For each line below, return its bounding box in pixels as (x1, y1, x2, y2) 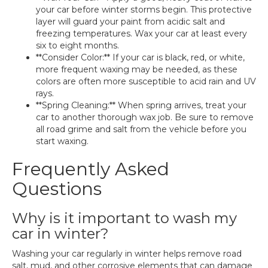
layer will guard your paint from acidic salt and (36, 16, 225, 27)
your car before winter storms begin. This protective (36, 4, 252, 15)
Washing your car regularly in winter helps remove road (12, 248, 242, 259)
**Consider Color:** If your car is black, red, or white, (36, 52, 245, 63)
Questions (12, 178, 102, 200)
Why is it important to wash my (12, 209, 237, 227)
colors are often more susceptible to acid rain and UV (36, 76, 256, 87)
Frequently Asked (12, 158, 169, 180)
